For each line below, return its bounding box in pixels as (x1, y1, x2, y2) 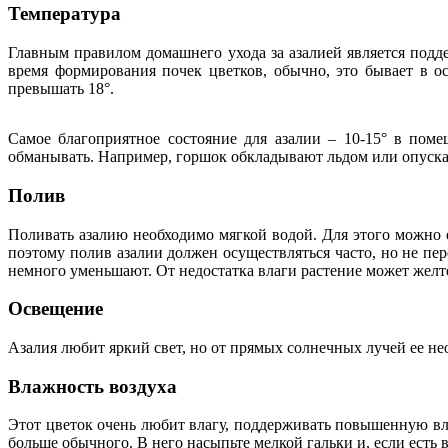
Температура (8, 3, 121, 25)
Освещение (8, 298, 103, 320)
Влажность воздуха (8, 375, 177, 397)
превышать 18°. (8, 80, 114, 98)
